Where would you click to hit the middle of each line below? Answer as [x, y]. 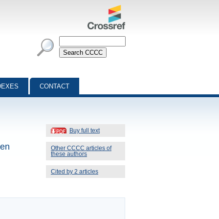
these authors [69, 154]
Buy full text [85, 130]
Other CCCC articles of [81, 148]
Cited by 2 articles [75, 171]
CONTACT [55, 86]
